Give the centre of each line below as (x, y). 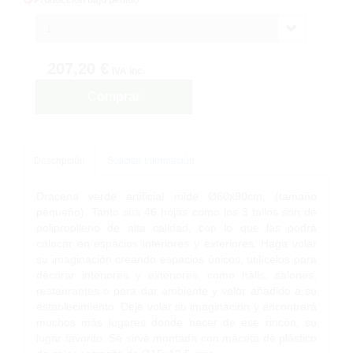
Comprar (114, 96)
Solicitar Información (151, 160)
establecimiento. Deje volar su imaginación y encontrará (176, 306)
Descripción (59, 160)
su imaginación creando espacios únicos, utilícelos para (176, 259)
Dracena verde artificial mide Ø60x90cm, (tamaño (176, 196)
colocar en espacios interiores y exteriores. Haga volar (176, 243)
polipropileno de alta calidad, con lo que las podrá (176, 227)
